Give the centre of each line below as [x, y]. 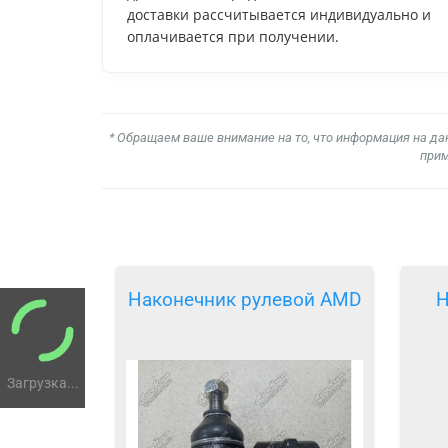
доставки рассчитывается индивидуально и [279, 14]
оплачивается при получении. [233, 36]
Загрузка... [42, 382]
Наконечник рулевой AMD [244, 300]
